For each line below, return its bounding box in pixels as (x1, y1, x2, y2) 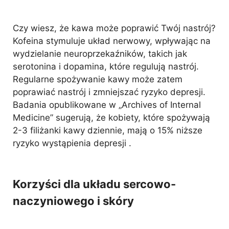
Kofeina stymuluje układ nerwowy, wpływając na (13, 36, 211, 46)
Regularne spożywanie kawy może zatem (13, 74, 182, 84)
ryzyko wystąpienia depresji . (13, 138, 131, 148)
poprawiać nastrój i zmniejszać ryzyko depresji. (13, 87, 205, 97)
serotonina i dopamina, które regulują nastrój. (13, 61, 199, 72)
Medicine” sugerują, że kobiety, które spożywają (13, 112, 210, 123)
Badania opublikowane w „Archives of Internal (13, 100, 201, 110)
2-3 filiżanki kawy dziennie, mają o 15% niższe (13, 125, 202, 135)
